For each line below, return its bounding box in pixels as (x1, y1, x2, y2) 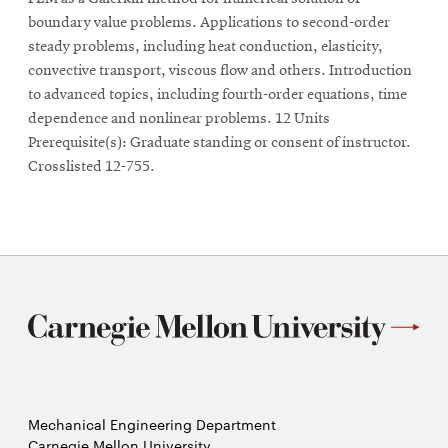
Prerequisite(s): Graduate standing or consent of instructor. (28, 135, 411, 151)
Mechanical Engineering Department (28, 414, 276, 435)
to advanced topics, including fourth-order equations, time (28, 87, 407, 103)
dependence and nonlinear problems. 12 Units (28, 111, 330, 127)
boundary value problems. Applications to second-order (28, 15, 390, 31)
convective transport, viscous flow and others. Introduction (28, 63, 412, 79)
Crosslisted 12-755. (28, 159, 155, 175)
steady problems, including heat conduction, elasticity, (28, 39, 383, 55)
